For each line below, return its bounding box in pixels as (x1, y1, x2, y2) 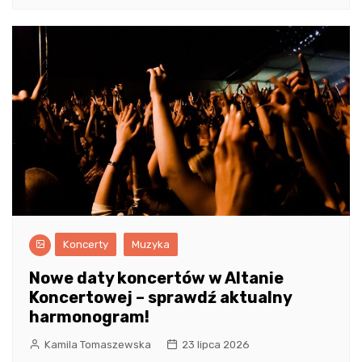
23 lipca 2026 (182, 339, 250, 351)
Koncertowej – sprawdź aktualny (29, 288, 292, 308)
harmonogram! (29, 307, 149, 327)
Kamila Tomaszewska (44, 339, 151, 351)
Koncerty (63, 238, 108, 251)
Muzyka (132, 238, 170, 251)
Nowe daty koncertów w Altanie (29, 268, 284, 288)
